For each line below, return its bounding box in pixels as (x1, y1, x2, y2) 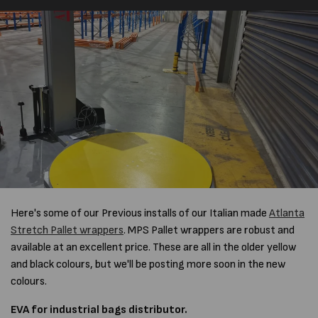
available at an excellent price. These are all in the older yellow (11, 240, 296, 254)
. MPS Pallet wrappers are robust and (124, 223, 295, 237)
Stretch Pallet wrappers (11, 223, 124, 237)
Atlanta (269, 206, 305, 220)
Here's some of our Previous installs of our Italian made (11, 206, 269, 220)
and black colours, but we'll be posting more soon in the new (11, 257, 285, 271)
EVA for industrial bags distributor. (11, 302, 190, 317)
